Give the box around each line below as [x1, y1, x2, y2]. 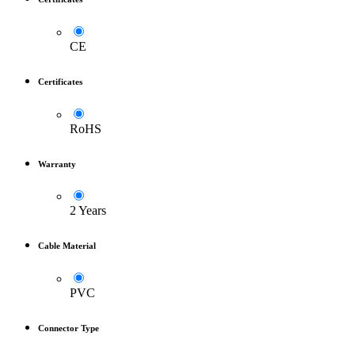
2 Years [70, 204, 106, 218]
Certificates [38, 76, 82, 86]
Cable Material [38, 241, 96, 251]
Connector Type [38, 323, 99, 334]
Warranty [38, 158, 76, 169]
